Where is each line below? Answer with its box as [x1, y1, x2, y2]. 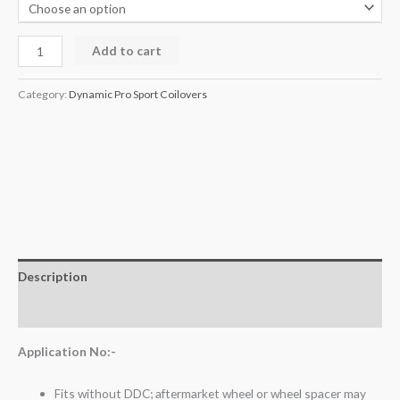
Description [18, 269, 87, 284]
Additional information [18, 303, 156, 319]
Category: [18, 87, 69, 102]
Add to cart [92, 42, 162, 58]
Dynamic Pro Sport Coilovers [69, 87, 207, 102]
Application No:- [18, 344, 116, 360]
